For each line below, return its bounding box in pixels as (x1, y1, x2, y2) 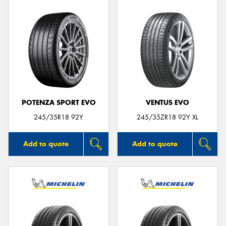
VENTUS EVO (146, 98, 189, 107)
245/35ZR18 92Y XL (137, 112, 198, 122)
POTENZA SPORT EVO (21, 98, 96, 107)
